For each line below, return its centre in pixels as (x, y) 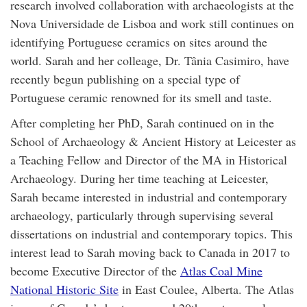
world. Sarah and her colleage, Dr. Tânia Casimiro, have (150, 60)
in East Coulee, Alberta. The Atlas (206, 289)
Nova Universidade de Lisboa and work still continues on (152, 23)
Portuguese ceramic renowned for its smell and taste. (141, 97)
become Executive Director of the (95, 270)
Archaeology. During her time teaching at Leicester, (139, 178)
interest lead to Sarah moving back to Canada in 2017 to (150, 252)
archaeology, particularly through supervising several (142, 215)
